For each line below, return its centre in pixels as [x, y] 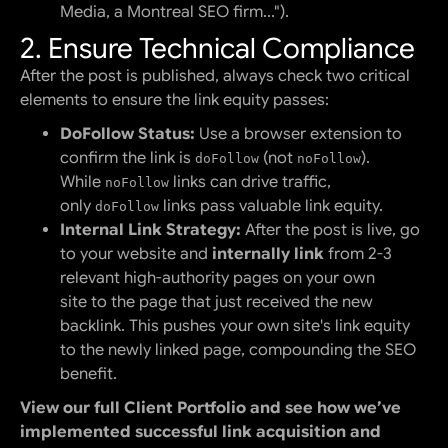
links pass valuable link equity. [271, 206]
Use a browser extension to [298, 134]
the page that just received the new [240, 302]
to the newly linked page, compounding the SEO [238, 350]
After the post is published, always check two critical [215, 76]
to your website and [136, 254]
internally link [268, 254]
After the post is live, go [330, 230]
